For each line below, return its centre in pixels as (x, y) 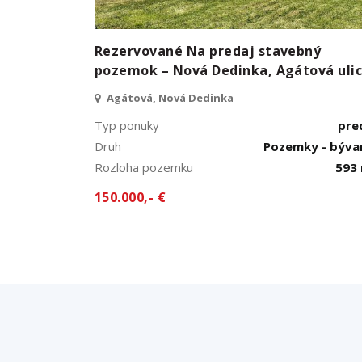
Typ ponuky (127, 125)
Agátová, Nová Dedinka (169, 97)
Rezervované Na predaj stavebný (208, 51)
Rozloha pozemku (144, 167)
